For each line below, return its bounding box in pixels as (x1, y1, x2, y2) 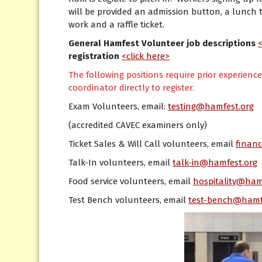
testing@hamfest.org (168, 101, 254, 112)
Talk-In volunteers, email (68, 157, 173, 168)
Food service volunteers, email (68, 176, 193, 187)
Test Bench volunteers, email (68, 195, 188, 206)
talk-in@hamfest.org (173, 157, 257, 168)
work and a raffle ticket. (68, 19, 164, 30)
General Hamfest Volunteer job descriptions (68, 38, 258, 49)
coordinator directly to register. (68, 82, 194, 94)
